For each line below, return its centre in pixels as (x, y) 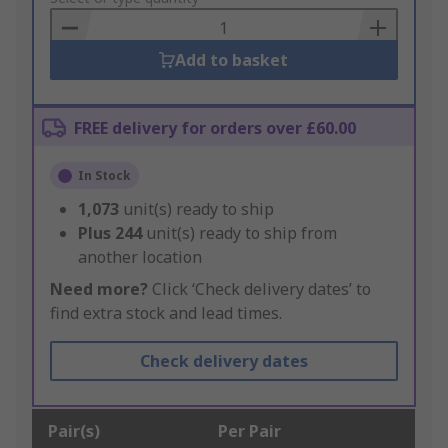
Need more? (99, 289)
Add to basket (232, 60)
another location (140, 257)
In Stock (104, 176)
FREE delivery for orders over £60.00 (215, 128)
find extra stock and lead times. (166, 313)
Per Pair (249, 431)
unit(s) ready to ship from (241, 233)
